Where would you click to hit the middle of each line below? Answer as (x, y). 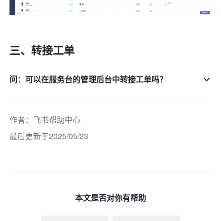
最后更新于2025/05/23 (49, 136)
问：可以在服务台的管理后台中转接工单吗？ (89, 79)
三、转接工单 (42, 50)
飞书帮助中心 (57, 119)
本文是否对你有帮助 (110, 197)
